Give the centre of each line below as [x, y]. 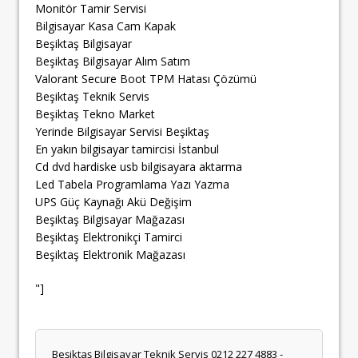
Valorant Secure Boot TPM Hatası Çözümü [146, 78]
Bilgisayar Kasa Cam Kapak [105, 26]
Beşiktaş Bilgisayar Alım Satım [113, 61]
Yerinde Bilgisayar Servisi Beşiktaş [122, 131]
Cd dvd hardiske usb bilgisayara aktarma [139, 166]
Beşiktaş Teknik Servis [92, 96]
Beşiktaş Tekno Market [95, 113]
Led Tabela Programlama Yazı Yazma [132, 184]
